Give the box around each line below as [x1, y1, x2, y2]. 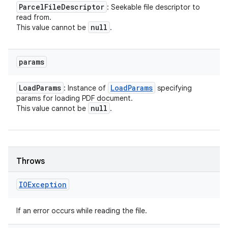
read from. [16, 13, 51, 22]
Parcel [19, 2, 44, 12]
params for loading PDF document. [16, 94, 133, 103]
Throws [16, 156, 45, 166]
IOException [19, 180, 67, 189]
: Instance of [64, 83, 108, 93]
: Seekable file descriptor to [107, 3, 200, 12]
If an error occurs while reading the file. [16, 206, 147, 215]
